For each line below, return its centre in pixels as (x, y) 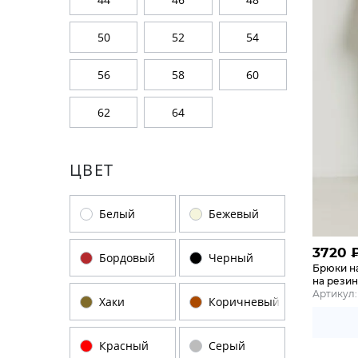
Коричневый (244, 302)
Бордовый (127, 258)
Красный (124, 346)
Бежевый (234, 214)
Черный (231, 258)
